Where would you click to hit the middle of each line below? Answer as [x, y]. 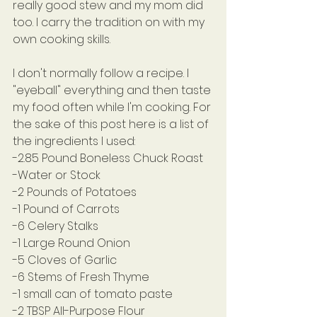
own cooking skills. [62, 40]
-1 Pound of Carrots [66, 209]
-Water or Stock [57, 175]
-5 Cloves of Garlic [65, 260]
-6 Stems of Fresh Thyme [81, 277]
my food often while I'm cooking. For [113, 108]
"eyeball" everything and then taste [113, 91]
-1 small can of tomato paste [93, 294]
